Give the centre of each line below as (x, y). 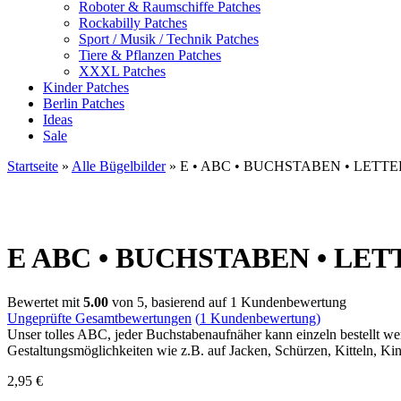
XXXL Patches (122, 71)
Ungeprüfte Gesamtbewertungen (99, 318)
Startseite (33, 166)
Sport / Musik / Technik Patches (169, 39)
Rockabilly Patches (133, 23)
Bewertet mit (45, 302)
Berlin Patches (84, 103)
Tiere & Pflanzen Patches (150, 55)
